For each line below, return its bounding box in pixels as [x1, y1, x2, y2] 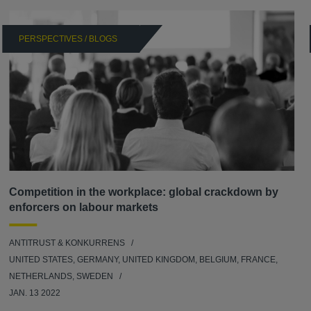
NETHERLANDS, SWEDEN [9, 271, 116, 281]
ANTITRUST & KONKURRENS [9, 237, 126, 248]
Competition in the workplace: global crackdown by [9, 185, 279, 198]
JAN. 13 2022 [9, 287, 61, 298]
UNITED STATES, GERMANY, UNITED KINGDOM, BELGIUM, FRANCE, [9, 254, 278, 264]
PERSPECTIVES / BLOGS [19, 33, 118, 44]
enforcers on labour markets [9, 201, 159, 213]
